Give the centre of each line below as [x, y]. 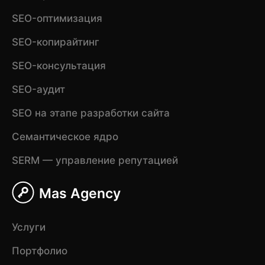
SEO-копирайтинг [55, 42]
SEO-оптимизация [57, 19]
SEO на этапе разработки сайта [91, 113]
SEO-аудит [38, 90]
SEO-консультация [59, 66]
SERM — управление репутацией [95, 161]
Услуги [28, 227]
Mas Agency [80, 193]
